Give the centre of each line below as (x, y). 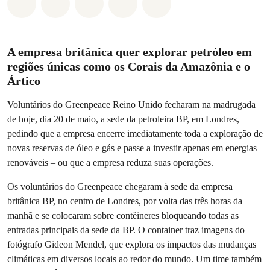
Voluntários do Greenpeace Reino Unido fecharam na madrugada (131, 105)
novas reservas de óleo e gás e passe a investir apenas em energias (132, 148)
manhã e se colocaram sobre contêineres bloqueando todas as (123, 215)
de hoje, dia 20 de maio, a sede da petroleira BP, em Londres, (123, 119)
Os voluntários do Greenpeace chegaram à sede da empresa (120, 187)
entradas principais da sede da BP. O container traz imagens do (126, 230)
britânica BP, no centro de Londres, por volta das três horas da (125, 201)
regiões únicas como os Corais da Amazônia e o (129, 66)
